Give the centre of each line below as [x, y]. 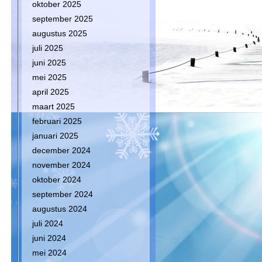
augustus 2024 [60, 209]
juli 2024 [48, 223]
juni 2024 [49, 238]
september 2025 [63, 19]
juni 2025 [49, 63]
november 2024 [61, 165]
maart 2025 [54, 106]
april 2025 [51, 92]
